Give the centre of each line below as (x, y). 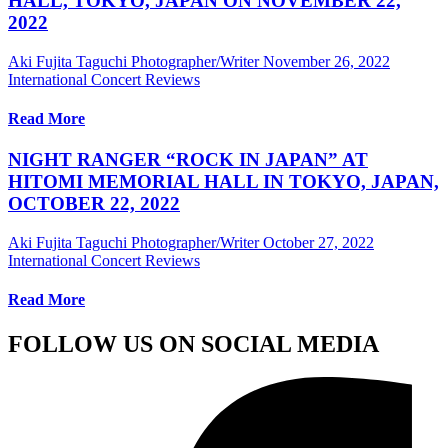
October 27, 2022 (318, 243)
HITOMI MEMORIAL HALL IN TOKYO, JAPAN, (223, 182)
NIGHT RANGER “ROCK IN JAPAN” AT (188, 160)
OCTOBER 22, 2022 (94, 204)
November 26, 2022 (326, 61)
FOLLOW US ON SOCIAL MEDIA (193, 343)
